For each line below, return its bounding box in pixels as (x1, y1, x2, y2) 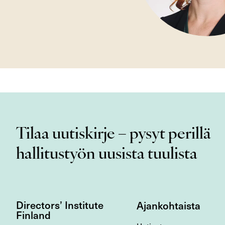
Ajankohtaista (137, 198, 200, 213)
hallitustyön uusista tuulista (16, 147, 197, 163)
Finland (16, 207, 51, 222)
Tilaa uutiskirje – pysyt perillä (16, 127, 211, 143)
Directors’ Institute (16, 197, 103, 212)
